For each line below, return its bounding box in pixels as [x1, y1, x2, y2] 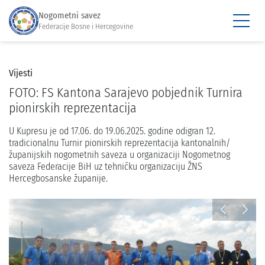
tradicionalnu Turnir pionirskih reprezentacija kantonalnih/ [9, 137, 230, 148]
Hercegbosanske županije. [9, 173, 108, 184]
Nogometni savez [38, 9, 101, 21]
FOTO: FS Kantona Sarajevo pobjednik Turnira [9, 85, 243, 101]
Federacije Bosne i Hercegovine [38, 21, 133, 31]
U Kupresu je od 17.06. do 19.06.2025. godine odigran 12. [9, 125, 215, 137]
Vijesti [9, 67, 33, 79]
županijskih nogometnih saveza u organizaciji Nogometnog [9, 149, 230, 160]
